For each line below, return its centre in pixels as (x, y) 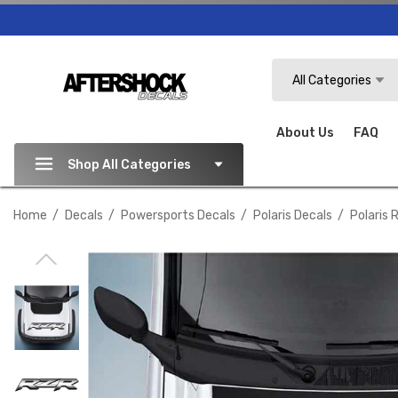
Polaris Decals (293, 215)
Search (292, 69)
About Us (306, 133)
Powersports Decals (178, 215)
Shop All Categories (129, 165)
